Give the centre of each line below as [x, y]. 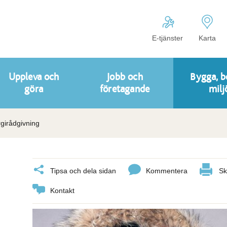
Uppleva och [34, 77]
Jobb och [125, 77]
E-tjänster [167, 38]
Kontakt [62, 191]
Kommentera [167, 171]
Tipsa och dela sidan [83, 171]
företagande [125, 89]
